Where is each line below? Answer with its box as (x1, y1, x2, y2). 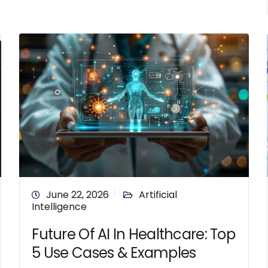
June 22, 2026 (46, 188, 109, 202)
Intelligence (32, 200, 87, 214)
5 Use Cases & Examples (32, 243, 196, 263)
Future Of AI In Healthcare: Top (32, 224, 236, 244)
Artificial (139, 188, 178, 202)
